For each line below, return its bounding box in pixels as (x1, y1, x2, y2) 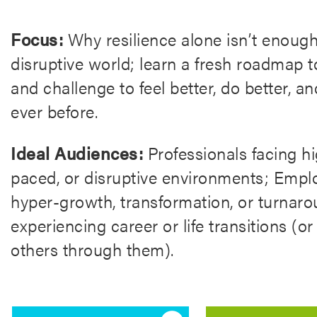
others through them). (11, 237, 174, 261)
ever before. (11, 99, 98, 123)
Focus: (11, 27, 63, 51)
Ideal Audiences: (11, 141, 143, 165)
